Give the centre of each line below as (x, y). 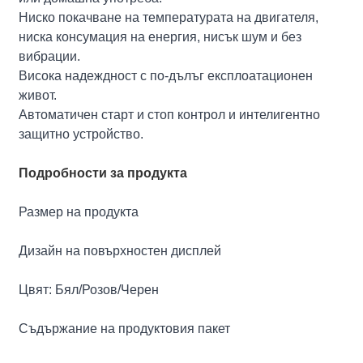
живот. (38, 95)
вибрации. (50, 56)
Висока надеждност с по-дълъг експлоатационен (166, 75)
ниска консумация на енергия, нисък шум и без (160, 36)
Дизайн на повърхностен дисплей (120, 250)
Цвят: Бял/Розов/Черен (89, 289)
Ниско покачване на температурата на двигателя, (169, 17)
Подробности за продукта (103, 173)
